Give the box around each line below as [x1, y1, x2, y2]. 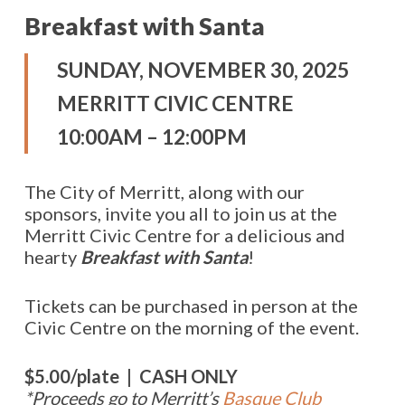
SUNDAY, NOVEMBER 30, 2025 [56, 57, 349, 82]
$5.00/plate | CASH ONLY [24, 365, 238, 387]
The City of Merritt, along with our [24, 181, 305, 202]
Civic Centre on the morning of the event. [24, 316, 359, 338]
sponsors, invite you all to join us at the [24, 202, 337, 224]
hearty [24, 246, 80, 268]
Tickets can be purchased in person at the [24, 295, 358, 316]
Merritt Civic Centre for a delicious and [24, 224, 345, 246]
